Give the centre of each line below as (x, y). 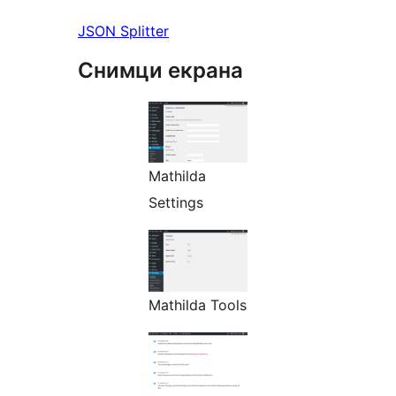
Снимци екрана (160, 71)
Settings (176, 203)
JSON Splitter (123, 31)
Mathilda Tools (198, 305)
